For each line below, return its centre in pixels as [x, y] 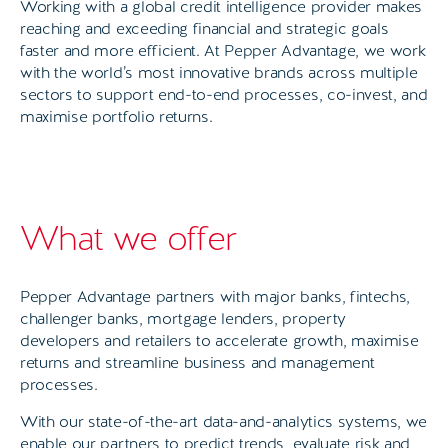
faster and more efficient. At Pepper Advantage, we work [223, 50]
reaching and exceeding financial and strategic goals [204, 28]
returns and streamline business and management [197, 362]
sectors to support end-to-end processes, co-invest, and [224, 94]
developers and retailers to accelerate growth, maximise [219, 340]
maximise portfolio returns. [116, 116]
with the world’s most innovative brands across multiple [219, 72]
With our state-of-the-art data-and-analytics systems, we [224, 421]
